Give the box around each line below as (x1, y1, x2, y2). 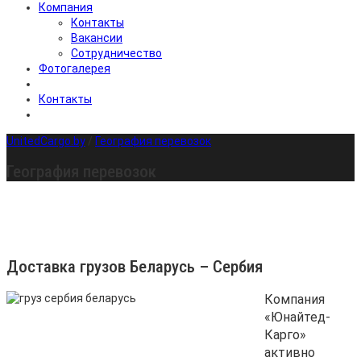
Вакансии (71, 31, 122, 44)
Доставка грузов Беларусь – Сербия (6, 257, 263, 277)
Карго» (264, 326, 306, 342)
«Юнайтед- (264, 309, 330, 325)
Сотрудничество (71, 47, 162, 60)
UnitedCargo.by (6, 135, 85, 147)
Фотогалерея (39, 62, 110, 75)
